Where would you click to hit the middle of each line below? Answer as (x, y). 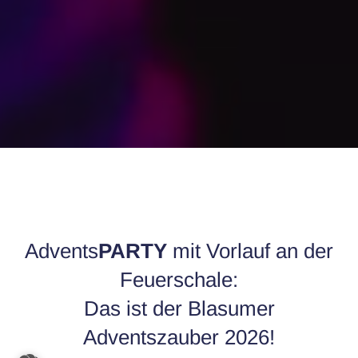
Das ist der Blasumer (179, 308)
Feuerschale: (179, 280)
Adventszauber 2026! (179, 337)
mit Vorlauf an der (250, 251)
